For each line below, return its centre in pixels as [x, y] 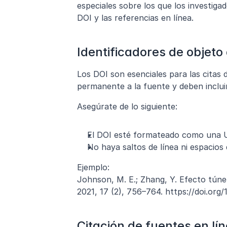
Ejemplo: [93, 167]
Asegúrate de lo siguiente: [127, 106]
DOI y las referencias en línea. [135, 18]
